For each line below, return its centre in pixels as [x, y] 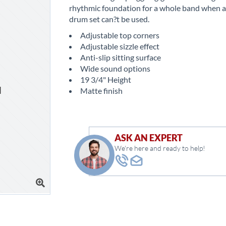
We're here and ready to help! [160, 148]
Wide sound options [116, 68]
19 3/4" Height [106, 79]
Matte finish [102, 91]
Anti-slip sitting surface [121, 57]
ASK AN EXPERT [149, 138]
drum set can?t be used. [109, 19]
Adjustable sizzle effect [120, 46]
